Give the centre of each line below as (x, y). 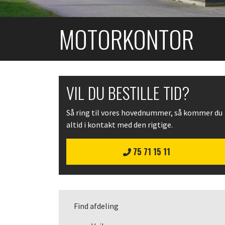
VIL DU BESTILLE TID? (128, 93)
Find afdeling (96, 206)
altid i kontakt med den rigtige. (120, 125)
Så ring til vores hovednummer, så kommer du (144, 113)
